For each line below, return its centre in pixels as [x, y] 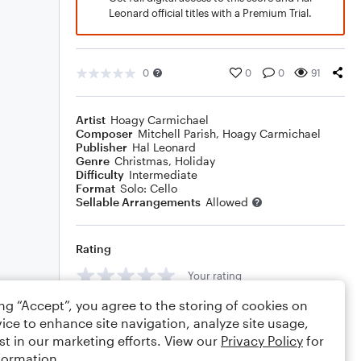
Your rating [215, 275]
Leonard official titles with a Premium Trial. [210, 13]
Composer [104, 133]
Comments [106, 311]
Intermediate [163, 174]
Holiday [195, 161]
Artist [91, 120]
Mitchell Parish [177, 133]
